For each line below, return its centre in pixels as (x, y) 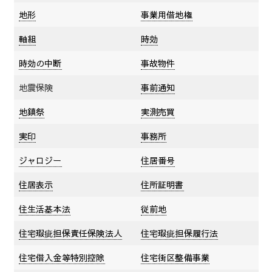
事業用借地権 (166, 14)
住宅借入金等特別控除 (62, 257)
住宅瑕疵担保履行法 (179, 233)
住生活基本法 (44, 209)
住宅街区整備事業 (175, 257)
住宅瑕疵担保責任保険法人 (70, 233)
